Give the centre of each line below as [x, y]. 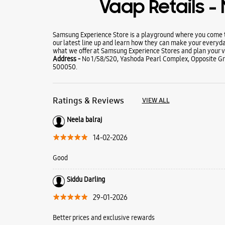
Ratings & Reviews [88, 100]
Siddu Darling [86, 179]
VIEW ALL [156, 100]
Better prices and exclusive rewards [103, 217]
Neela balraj [84, 119]
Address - [67, 59]
